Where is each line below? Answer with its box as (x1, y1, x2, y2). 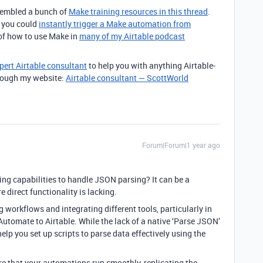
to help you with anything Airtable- (87, 60, 215, 71)
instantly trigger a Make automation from (39, 18, 191, 29)
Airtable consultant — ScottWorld (66, 72, 188, 83)
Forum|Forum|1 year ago (142, 140, 220, 150)
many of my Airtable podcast (79, 31, 185, 42)
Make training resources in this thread (69, 6, 208, 17)
